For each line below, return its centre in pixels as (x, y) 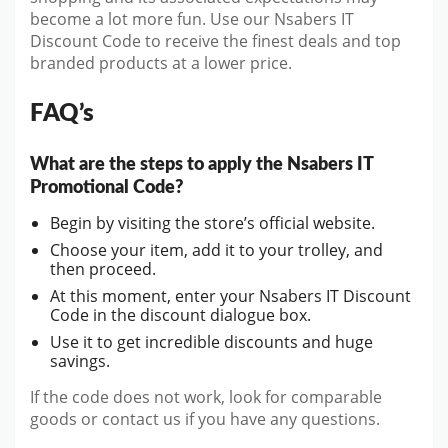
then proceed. (103, 269)
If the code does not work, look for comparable (206, 397)
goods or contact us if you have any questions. (205, 419)
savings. (80, 361)
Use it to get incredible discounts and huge (211, 342)
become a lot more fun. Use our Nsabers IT (192, 19)
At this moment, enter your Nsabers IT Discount (230, 296)
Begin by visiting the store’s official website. (212, 223)
